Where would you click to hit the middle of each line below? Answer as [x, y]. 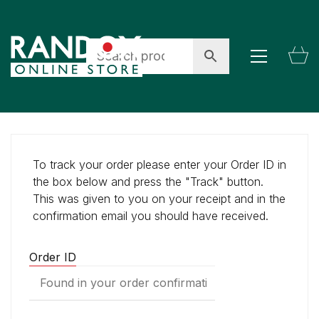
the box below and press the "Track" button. [148, 181]
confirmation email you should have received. [151, 215]
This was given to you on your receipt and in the [159, 198]
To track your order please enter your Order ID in [159, 164]
